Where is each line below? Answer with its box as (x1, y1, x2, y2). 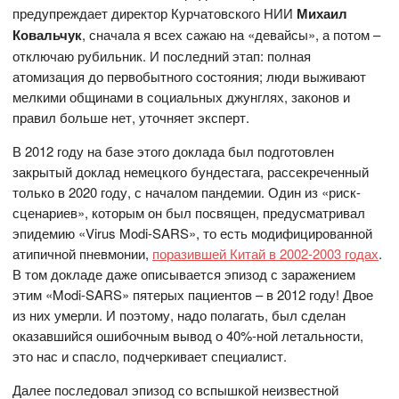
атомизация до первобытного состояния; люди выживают (12, 66, 367, 85)
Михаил (297, 3, 348, 23)
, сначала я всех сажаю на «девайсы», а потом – (82, 24, 381, 44)
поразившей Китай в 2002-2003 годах (152, 243, 379, 263)
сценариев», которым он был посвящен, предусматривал (12, 202, 366, 222)
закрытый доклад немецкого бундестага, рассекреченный (12, 161, 370, 181)
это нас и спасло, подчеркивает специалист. (12, 346, 288, 365)
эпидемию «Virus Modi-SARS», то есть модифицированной (12, 223, 373, 242)
